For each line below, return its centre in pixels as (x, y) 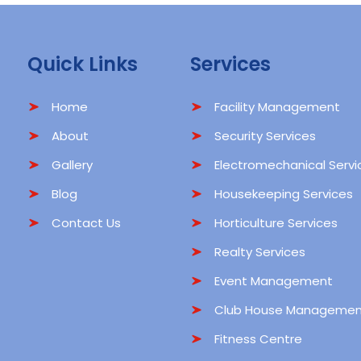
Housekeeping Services (283, 194)
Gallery (73, 165)
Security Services (265, 136)
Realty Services (259, 252)
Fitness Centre (258, 339)
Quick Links (83, 64)
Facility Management (277, 107)
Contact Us (87, 223)
